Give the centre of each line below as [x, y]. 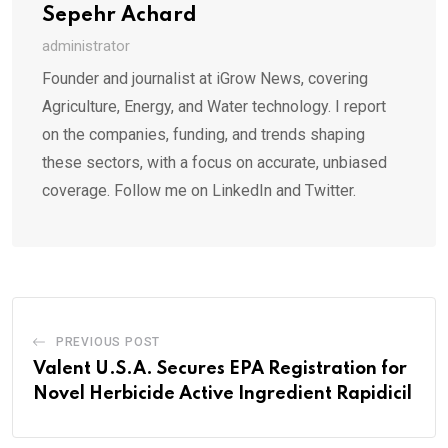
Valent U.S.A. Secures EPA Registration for [220, 368]
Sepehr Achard [119, 15]
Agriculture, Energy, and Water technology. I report [214, 106]
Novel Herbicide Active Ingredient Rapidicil [222, 393]
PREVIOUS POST [108, 341]
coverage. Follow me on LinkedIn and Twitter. [199, 190]
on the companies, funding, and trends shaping [203, 134]
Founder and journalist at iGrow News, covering [205, 78]
